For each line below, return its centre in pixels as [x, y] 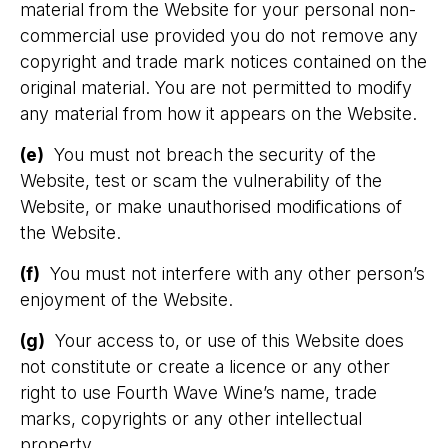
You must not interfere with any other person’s [232, 273]
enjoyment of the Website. [126, 299]
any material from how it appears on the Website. [221, 113]
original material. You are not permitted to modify [216, 87]
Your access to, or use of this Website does [224, 340]
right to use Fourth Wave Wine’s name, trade [198, 392]
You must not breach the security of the [210, 154]
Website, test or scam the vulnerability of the [201, 180]
